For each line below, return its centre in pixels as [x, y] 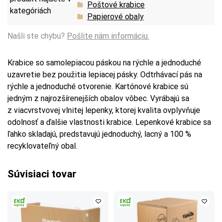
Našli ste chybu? [37, 36]
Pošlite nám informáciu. [108, 36]
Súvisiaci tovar [42, 174]
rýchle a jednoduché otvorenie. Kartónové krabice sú [98, 86]
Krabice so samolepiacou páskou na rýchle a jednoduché [104, 62]
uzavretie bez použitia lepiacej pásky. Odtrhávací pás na [105, 74]
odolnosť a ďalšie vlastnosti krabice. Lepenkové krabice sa [109, 122]
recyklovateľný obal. [42, 146]
